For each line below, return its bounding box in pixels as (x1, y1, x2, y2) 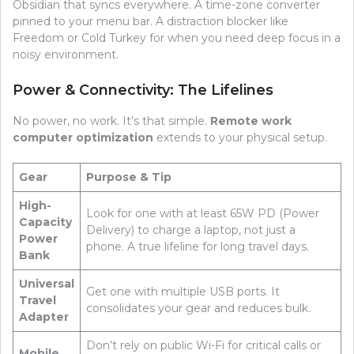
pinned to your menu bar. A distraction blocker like (13, 13, 288, 28)
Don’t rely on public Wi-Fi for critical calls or (86, 337, 321, 352)
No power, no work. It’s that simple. (13, 113, 210, 128)
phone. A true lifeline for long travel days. (86, 239, 309, 254)
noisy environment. (13, 47, 119, 62)
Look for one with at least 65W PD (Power (86, 205, 319, 220)
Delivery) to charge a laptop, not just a (86, 222, 296, 237)
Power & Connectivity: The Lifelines (13, 81, 273, 99)
